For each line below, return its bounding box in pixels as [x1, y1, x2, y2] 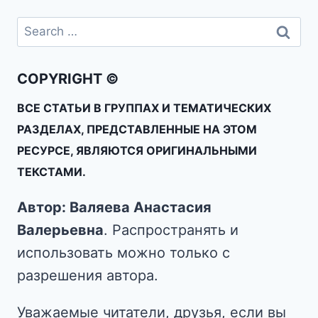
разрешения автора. [17, 267, 158, 285]
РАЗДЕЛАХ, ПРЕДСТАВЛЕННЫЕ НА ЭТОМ [17, 122, 257, 137]
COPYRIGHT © [17, 70, 119, 88]
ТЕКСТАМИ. [17, 165, 86, 180]
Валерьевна [17, 221, 104, 239]
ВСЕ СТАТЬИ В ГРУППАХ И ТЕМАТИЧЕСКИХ [17, 101, 271, 116]
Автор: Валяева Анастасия [17, 199, 212, 216]
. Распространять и [104, 221, 238, 239]
